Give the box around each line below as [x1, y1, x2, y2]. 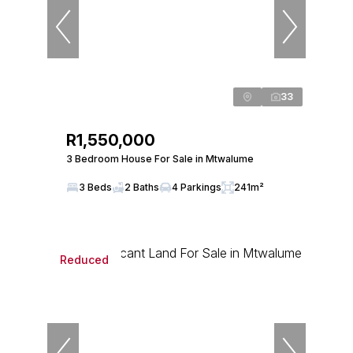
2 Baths [124, 181, 159, 193]
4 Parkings [172, 181, 221, 193]
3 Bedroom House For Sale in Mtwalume [66, 153, 254, 165]
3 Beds [79, 181, 112, 193]
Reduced [60, 252, 109, 266]
